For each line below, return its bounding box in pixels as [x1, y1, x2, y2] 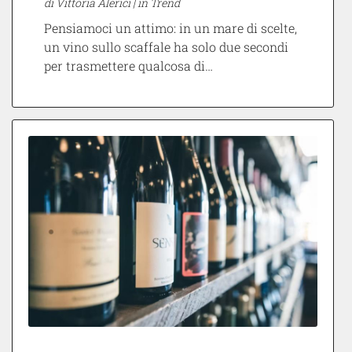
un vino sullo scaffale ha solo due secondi [44, 38, 288, 55]
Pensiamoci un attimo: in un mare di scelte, [44, 19, 297, 36]
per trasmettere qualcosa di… [44, 57, 213, 74]
